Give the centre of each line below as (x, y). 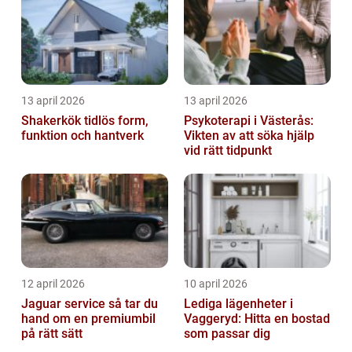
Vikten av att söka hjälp (249, 136)
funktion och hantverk (82, 136)
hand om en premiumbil (88, 319)
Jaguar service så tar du (65, 304)
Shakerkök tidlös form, (53, 121)
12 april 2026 (53, 284)
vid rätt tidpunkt (228, 151)
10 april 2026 (216, 284)
